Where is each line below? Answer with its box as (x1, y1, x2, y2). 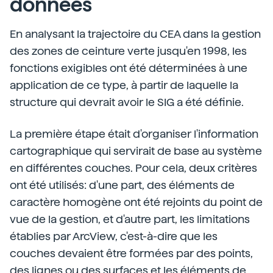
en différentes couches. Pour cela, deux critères (10, 161, 257, 174)
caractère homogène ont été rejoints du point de (10, 196, 263, 208)
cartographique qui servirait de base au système (10, 144, 262, 157)
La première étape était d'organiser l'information (10, 127, 258, 140)
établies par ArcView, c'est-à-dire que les (10, 230, 218, 243)
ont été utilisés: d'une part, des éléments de (10, 179, 235, 191)
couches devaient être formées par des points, (10, 247, 253, 260)
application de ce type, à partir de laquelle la (10, 79, 238, 91)
